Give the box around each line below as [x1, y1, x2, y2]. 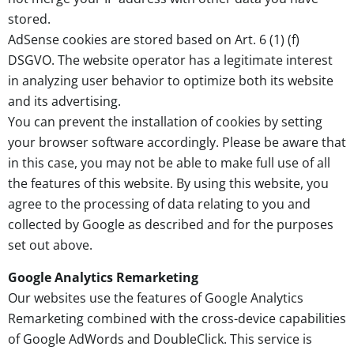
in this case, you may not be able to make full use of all [8, 154, 330, 172]
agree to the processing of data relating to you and [8, 195, 311, 213]
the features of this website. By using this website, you [8, 175, 329, 193]
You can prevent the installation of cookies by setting [8, 113, 322, 131]
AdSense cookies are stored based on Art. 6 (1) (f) [8, 31, 299, 49]
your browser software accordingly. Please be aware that [8, 134, 346, 152]
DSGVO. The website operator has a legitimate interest [8, 51, 333, 70]
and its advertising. [8, 92, 121, 111]
